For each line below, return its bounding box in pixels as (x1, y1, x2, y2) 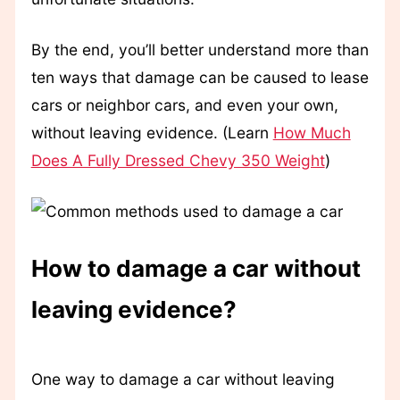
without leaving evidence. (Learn (30, 123, 273, 143)
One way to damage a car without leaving (30, 370, 335, 389)
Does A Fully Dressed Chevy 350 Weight (30, 151, 325, 171)
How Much (272, 123, 351, 143)
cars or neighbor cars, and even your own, (30, 96, 338, 115)
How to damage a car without (30, 254, 361, 283)
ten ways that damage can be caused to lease (30, 68, 369, 87)
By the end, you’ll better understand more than (30, 40, 369, 60)
